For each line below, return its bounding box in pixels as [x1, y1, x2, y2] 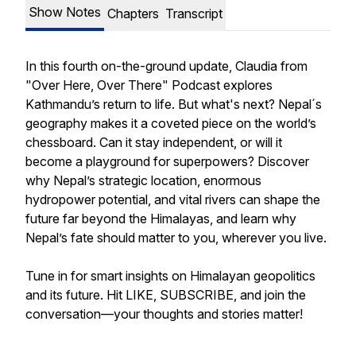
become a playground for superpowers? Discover [25, 153, 309, 169]
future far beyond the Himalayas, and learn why [25, 211, 296, 226]
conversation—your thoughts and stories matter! [25, 306, 303, 322]
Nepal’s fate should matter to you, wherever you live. [25, 230, 330, 246]
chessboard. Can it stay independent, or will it [25, 134, 282, 150]
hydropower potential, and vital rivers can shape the [25, 192, 320, 207]
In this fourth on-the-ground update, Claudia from [25, 58, 308, 74]
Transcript [165, 6, 222, 21]
